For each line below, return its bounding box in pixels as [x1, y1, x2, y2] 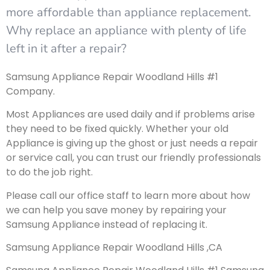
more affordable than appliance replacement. [6, 4, 251, 20]
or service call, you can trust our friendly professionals [6, 151, 261, 165]
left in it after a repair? [6, 40, 127, 57]
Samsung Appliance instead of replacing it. [6, 217, 207, 231]
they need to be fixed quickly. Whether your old [6, 122, 228, 136]
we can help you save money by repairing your [6, 202, 227, 217]
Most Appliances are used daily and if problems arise [6, 107, 255, 122]
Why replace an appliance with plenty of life [6, 22, 246, 39]
